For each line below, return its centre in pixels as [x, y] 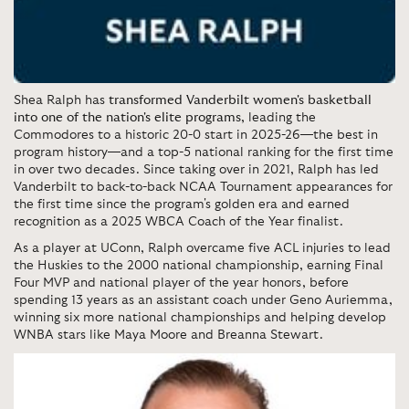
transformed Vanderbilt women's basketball [240, 100]
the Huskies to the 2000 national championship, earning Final [199, 265]
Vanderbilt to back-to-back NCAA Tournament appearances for [203, 187]
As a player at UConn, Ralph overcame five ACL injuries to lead [202, 248]
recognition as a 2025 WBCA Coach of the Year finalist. [178, 221]
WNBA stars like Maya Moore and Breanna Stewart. [170, 335]
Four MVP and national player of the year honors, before [181, 283]
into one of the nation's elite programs [127, 117]
